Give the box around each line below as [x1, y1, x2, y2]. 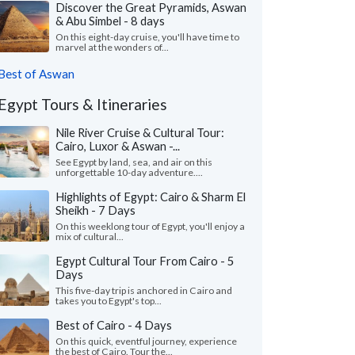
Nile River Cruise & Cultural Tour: [55, 125, 224, 139]
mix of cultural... [55, 231, 124, 242]
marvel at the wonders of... [55, 41, 169, 53]
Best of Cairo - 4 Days [55, 318, 172, 332]
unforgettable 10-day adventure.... [55, 166, 203, 178]
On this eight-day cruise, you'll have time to [55, 31, 239, 43]
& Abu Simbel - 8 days [55, 13, 165, 28]
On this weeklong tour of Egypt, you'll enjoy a [55, 220, 245, 232]
